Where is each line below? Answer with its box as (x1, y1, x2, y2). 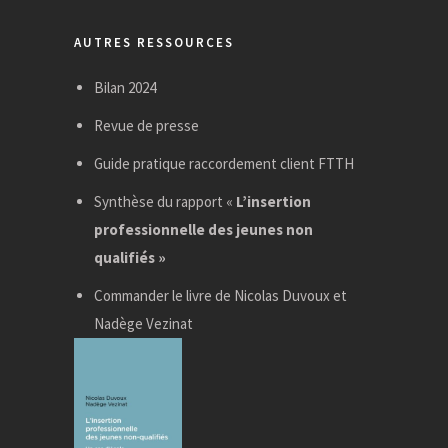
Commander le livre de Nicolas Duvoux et (93, 285, 347, 305)
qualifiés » (93, 247, 166, 267)
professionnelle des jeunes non (93, 219, 313, 239)
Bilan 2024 (93, 77, 156, 97)
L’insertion (235, 191, 311, 211)
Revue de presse (93, 115, 199, 135)
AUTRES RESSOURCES (74, 33, 234, 51)
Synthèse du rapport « (93, 191, 236, 211)
